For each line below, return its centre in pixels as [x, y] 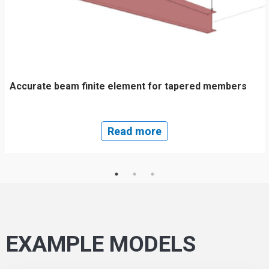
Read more [134, 131]
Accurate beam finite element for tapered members [128, 86]
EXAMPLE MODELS [101, 244]
